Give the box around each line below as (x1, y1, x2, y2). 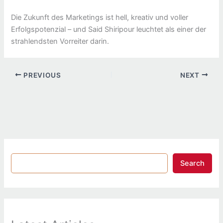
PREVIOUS (21, 71, 61, 79)
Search (180, 159, 205, 168)
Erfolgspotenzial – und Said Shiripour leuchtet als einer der (11, 24, 207, 34)
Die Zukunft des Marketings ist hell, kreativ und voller (11, 12, 189, 22)
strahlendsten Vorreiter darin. (11, 36, 110, 46)
